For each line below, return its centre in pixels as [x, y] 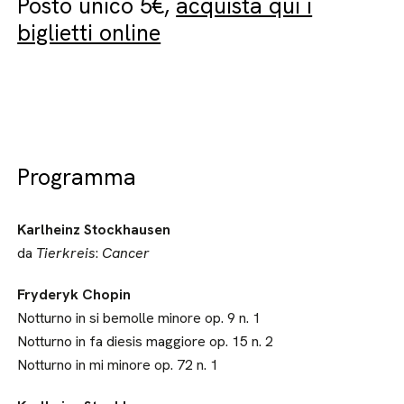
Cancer [126, 253]
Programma [77, 177]
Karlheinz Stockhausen [94, 230]
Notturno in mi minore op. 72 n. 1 [118, 365]
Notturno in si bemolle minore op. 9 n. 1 [139, 318]
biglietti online [89, 33]
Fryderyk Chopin [74, 294]
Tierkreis [66, 253]
